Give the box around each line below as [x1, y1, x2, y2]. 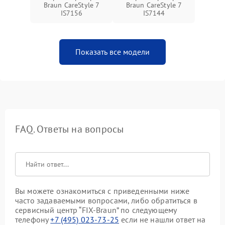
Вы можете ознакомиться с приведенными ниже [15, 186, 190, 196]
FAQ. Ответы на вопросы [15, 123, 124, 136]
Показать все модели [75, 47, 150, 57]
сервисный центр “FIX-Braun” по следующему [15, 205, 177, 215]
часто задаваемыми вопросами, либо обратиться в [15, 195, 197, 205]
